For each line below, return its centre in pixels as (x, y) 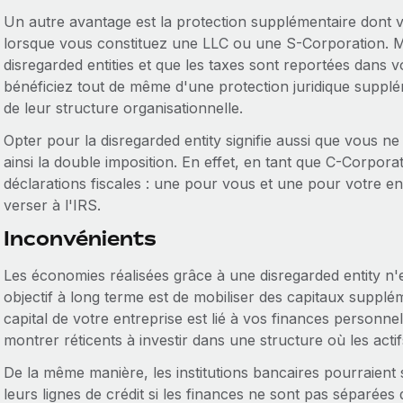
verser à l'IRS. (52, 205)
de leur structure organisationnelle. (123, 108)
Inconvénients (80, 238)
